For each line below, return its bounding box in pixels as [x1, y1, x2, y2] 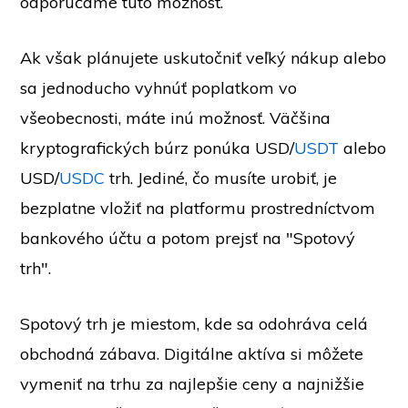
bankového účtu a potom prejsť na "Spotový [20, 228, 356, 250]
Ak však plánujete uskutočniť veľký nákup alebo [20, 47, 387, 69]
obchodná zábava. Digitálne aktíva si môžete [20, 343, 364, 365]
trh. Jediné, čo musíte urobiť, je [105, 168, 338, 189]
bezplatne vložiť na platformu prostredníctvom [20, 198, 376, 219]
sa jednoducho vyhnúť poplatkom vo [20, 77, 298, 99]
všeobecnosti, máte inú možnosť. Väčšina [20, 107, 331, 129]
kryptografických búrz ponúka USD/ [20, 138, 295, 159]
